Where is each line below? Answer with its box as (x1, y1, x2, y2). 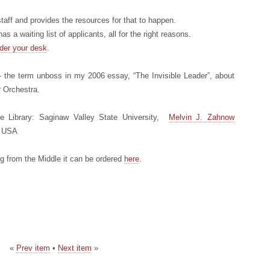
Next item (57, 243, 92, 253)
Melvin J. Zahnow (168, 113, 235, 122)
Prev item (16, 243, 50, 253)
